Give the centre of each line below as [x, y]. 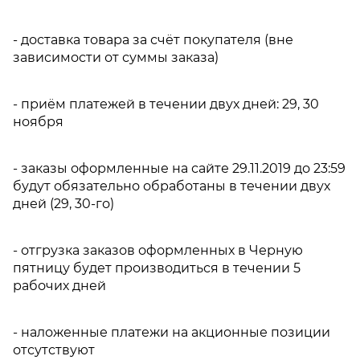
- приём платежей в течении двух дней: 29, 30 [166, 104]
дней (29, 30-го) [63, 203]
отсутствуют [54, 350]
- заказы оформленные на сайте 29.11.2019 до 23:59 [179, 168]
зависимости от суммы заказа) [116, 57]
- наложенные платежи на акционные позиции [172, 332]
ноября [38, 121]
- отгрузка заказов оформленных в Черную [158, 250]
